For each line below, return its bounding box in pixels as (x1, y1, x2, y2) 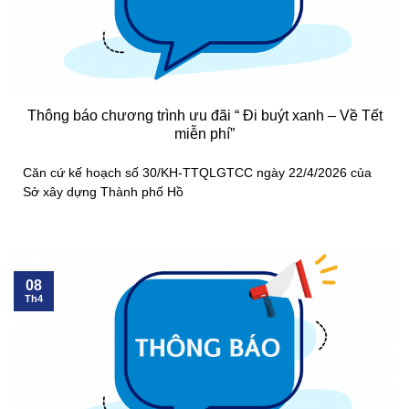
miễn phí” (174, 126, 235, 142)
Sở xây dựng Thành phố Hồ (23, 184, 184, 199)
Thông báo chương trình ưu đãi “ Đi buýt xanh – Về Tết (26, 108, 383, 124)
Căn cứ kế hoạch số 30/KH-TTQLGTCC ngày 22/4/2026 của (23, 165, 372, 180)
